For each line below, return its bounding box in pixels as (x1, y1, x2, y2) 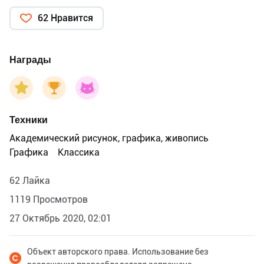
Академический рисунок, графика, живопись (9, 132, 209, 144)
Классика (58, 146, 100, 158)
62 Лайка (9, 174, 50, 186)
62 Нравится (38, 12, 93, 24)
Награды (9, 54, 51, 65)
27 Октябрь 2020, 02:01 (9, 212, 111, 224)
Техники (9, 114, 48, 126)
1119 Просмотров (9, 193, 88, 205)
